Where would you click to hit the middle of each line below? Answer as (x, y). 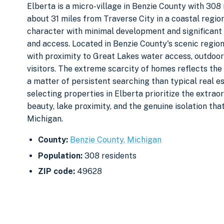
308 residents (110, 155)
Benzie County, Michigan (116, 140)
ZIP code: (57, 171)
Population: (60, 155)
